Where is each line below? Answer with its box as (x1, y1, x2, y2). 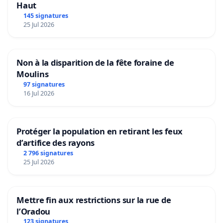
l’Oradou (16, 205, 51, 217)
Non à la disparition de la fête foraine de (16, 56, 174, 68)
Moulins (16, 68, 49, 80)
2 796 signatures (23, 148, 73, 157)
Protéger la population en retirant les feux (16, 125, 183, 137)
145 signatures (23, 11, 68, 20)
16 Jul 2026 (23, 89, 54, 98)
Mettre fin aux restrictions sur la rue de (16, 194, 171, 206)
